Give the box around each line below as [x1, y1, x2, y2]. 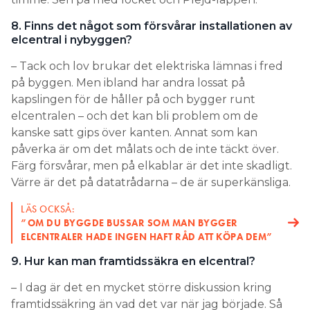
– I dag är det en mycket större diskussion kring [11, 281, 272, 295]
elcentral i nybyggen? [11, 33, 132, 47]
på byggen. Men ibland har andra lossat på [11, 76, 245, 90]
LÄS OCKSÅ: [21, 203, 75, 216]
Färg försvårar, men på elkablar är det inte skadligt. [11, 159, 292, 173]
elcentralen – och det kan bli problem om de [11, 109, 258, 123]
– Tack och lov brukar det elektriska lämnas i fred [11, 60, 283, 73]
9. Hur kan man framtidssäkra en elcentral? [11, 255, 255, 268]
